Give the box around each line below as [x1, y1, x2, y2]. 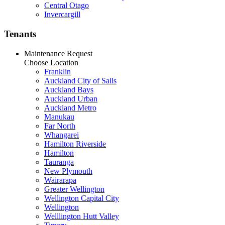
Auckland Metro [44, 103, 96, 112]
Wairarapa [44, 175, 76, 184]
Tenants [4, 28, 36, 39]
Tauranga [44, 157, 74, 166]
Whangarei [44, 130, 79, 139]
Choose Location [24, 58, 78, 67]
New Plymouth [44, 166, 92, 175]
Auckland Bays [44, 85, 93, 94]
